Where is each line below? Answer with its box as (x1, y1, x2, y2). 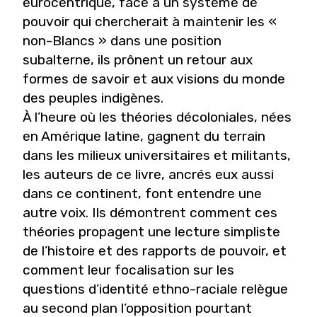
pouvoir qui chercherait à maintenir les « (23, 13, 277, 30)
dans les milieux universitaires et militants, (23, 147, 291, 164)
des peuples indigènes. (23, 90, 163, 107)
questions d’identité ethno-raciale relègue (23, 281, 288, 298)
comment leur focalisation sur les (23, 262, 234, 279)
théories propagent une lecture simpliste (23, 224, 280, 241)
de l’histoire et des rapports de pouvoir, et (23, 243, 287, 260)
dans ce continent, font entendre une (23, 185, 262, 202)
